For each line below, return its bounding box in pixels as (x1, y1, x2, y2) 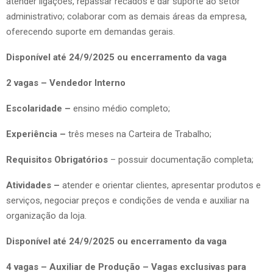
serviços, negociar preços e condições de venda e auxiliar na (6, 194, 249, 206)
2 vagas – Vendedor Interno (6, 77, 126, 88)
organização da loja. (6, 210, 87, 221)
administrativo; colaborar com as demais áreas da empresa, (6, 10, 247, 22)
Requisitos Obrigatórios (6, 154, 110, 165)
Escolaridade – (6, 102, 71, 114)
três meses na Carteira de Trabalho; (68, 128, 211, 140)
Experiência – (6, 128, 68, 140)
